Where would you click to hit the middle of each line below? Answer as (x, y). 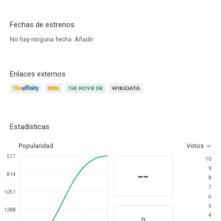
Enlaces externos (38, 74)
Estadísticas (30, 127)
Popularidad (36, 146)
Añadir (84, 39)
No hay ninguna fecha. (42, 39)
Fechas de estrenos (42, 25)
